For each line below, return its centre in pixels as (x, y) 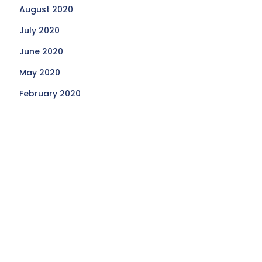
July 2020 (40, 30)
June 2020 (42, 51)
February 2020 (50, 94)
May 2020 (40, 73)
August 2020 (46, 9)
